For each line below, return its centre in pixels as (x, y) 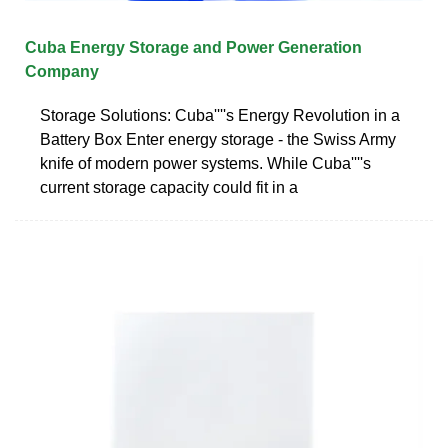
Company (62, 71)
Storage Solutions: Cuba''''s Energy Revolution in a (220, 115)
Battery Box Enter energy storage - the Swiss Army (218, 139)
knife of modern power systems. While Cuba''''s (205, 163)
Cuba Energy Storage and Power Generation (193, 47)
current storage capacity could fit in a (169, 187)
